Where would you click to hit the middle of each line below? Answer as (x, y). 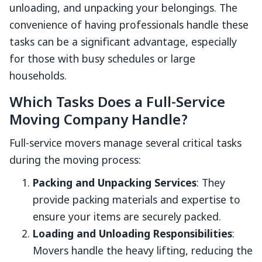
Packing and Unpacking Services (115, 184)
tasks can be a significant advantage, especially (123, 43)
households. (38, 77)
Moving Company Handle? (99, 121)
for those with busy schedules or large (102, 60)
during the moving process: (75, 161)
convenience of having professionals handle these (129, 26)
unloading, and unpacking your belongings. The (123, 9)
